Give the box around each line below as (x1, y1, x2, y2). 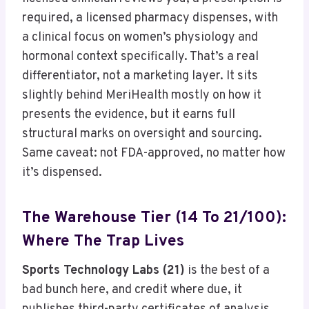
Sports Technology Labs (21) (22, 263, 185, 279)
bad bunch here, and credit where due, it (22, 282, 242, 299)
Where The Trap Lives (22, 231, 184, 252)
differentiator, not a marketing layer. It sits (22, 68, 258, 85)
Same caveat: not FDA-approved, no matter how (22, 146, 286, 162)
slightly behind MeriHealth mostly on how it (22, 88, 261, 104)
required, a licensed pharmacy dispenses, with (22, 10, 278, 27)
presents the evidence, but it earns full (22, 107, 235, 123)
